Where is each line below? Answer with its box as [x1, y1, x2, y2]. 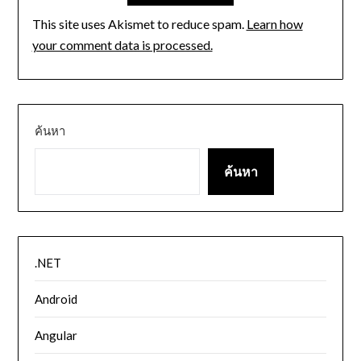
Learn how [246, 16, 303, 32]
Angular [35, 327, 78, 342]
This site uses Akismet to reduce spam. [31, 16, 247, 32]
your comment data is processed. [31, 37, 213, 53]
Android [35, 291, 78, 306]
